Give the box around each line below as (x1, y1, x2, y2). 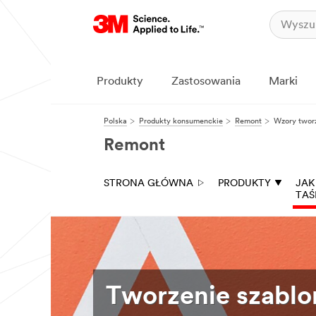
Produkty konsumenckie (139, 118, 223, 126)
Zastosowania (171, 76, 241, 87)
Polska (104, 118, 127, 126)
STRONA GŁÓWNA (104, 178, 193, 189)
